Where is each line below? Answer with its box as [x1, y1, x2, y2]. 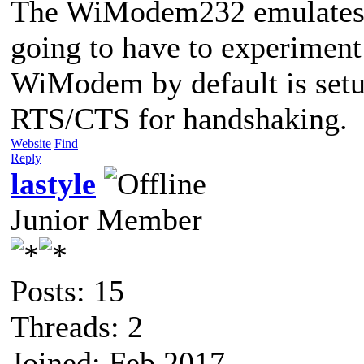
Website [11, 136, 51, 150]
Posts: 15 [11, 273, 124, 308]
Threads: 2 [11, 309, 143, 344]
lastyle [11, 166, 96, 201]
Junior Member [11, 201, 202, 236]
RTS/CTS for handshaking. [11, 101, 348, 136]
